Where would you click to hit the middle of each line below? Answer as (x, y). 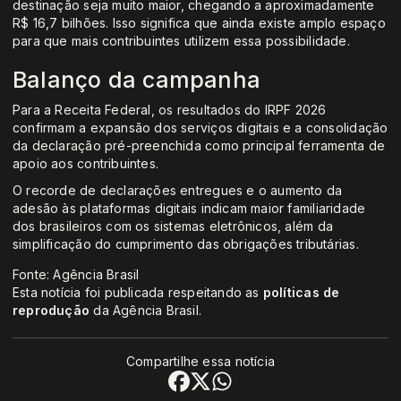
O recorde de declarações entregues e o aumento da (178, 191)
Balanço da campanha (137, 80)
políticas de (301, 293)
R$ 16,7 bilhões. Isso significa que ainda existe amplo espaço (199, 23)
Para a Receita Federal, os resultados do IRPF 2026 (170, 110)
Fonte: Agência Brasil (76, 275)
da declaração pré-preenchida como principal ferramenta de (199, 146)
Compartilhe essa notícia (200, 362)
